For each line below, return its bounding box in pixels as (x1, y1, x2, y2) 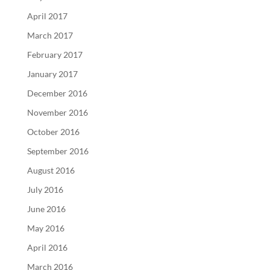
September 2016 (27, 145, 89, 156)
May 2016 (27, 222, 64, 233)
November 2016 (27, 107, 88, 118)
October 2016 (27, 126, 80, 137)
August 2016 (27, 165, 75, 175)
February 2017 (27, 49, 83, 60)
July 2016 (27, 184, 63, 195)
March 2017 (27, 30, 73, 40)
